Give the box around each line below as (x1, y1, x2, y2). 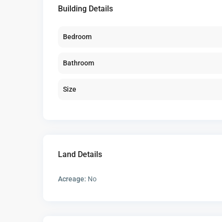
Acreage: (58, 175, 86, 183)
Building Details (58, 4, 113, 14)
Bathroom (63, 59, 94, 67)
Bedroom (63, 33, 92, 41)
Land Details (58, 150, 102, 160)
